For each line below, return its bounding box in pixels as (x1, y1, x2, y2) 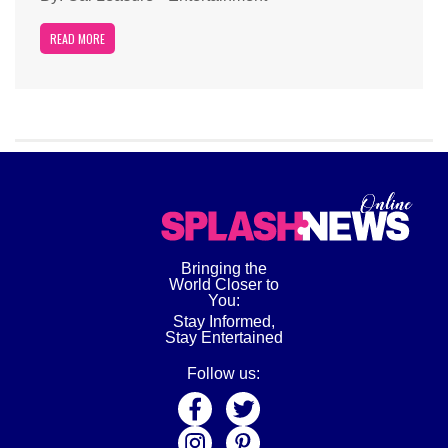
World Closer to (168, 275, 279, 295)
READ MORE (50, 30, 105, 48)
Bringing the (180, 259, 267, 279)
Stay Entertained (164, 328, 283, 348)
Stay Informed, (172, 312, 275, 332)
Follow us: (187, 364, 261, 384)
